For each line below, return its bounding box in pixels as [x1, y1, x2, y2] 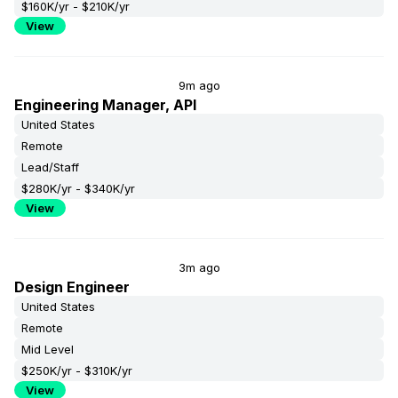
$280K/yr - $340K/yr [21, 181, 135, 195]
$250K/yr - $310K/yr [21, 363, 132, 378]
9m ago [178, 78, 220, 92]
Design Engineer [14, 278, 130, 296]
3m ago [178, 260, 220, 275]
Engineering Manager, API [14, 96, 196, 114]
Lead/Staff [21, 160, 79, 174]
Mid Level [21, 342, 74, 356]
